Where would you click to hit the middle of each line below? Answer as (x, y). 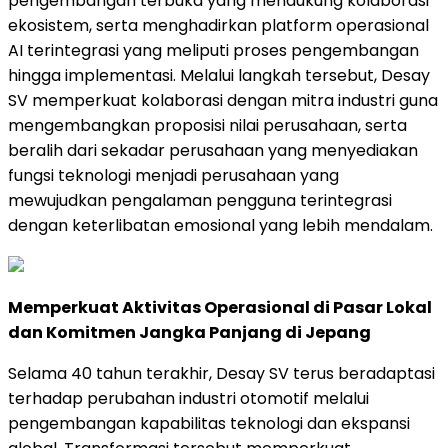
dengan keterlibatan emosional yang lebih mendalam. (220, 226)
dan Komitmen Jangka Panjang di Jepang (189, 333)
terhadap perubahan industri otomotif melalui (188, 399)
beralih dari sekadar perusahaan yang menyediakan (213, 151)
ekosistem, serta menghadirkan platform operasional (218, 26)
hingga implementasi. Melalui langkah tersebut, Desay (219, 76)
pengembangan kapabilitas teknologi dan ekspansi (209, 424)
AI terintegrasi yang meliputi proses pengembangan (213, 51)
